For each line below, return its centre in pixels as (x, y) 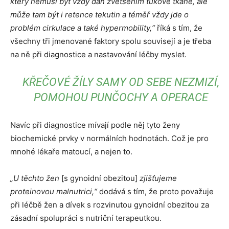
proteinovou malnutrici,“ (54, 191)
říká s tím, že (180, 28)
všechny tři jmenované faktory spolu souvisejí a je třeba (111, 41)
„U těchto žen (36, 178)
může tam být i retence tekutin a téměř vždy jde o (99, 15)
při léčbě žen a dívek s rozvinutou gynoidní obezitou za (110, 205)
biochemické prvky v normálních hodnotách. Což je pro (109, 138)
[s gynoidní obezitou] (99, 178)
